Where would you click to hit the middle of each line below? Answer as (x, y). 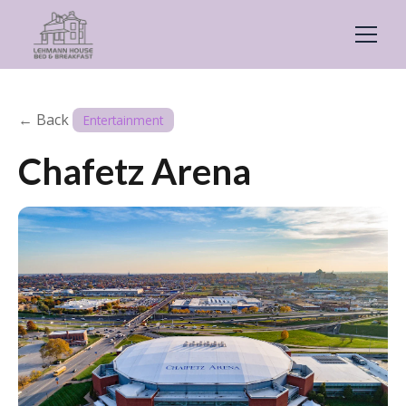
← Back (43, 120)
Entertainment (123, 120)
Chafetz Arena (135, 171)
